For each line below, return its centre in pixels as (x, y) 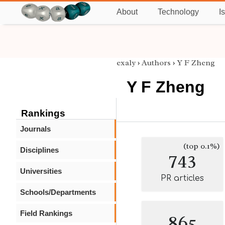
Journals (35, 129)
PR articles (182, 178)
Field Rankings (46, 213)
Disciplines (39, 150)
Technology (178, 12)
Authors (156, 63)
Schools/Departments (58, 192)
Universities (41, 171)
